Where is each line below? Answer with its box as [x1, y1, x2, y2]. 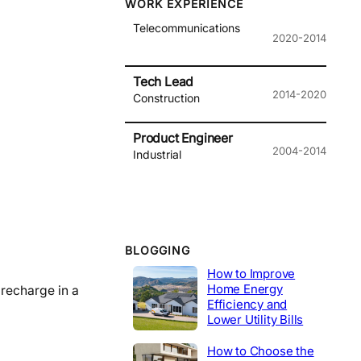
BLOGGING [125, 243, 190, 258]
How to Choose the [207, 342, 314, 359]
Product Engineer [133, 131, 233, 147]
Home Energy [207, 280, 283, 297]
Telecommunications [133, 21, 240, 35]
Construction [133, 91, 200, 106]
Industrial [133, 147, 181, 162]
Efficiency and [207, 296, 288, 312]
